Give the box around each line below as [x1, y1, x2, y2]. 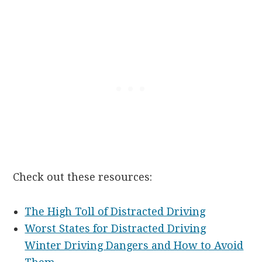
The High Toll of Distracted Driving [25, 205, 206, 218]
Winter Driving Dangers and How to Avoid [25, 239, 244, 252]
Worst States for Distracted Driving [25, 222, 206, 235]
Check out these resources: [13, 171, 153, 184]
